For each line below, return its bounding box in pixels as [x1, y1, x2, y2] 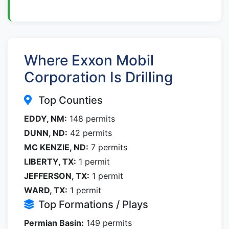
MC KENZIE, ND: [24, 142, 88, 152]
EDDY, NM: [24, 113, 67, 124]
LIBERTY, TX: [24, 156, 76, 167]
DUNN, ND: [24, 128, 67, 138]
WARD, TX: [24, 185, 67, 195]
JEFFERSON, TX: [24, 171, 89, 181]
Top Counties [38, 94, 103, 106]
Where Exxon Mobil [24, 52, 154, 69]
